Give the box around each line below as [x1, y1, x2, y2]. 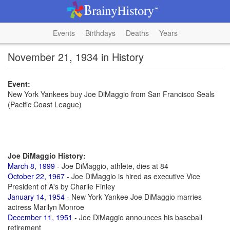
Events [52, 28, 75, 38]
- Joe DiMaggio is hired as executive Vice [65, 171, 200, 181]
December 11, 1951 [8, 212, 72, 222]
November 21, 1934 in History [8, 49, 144, 64]
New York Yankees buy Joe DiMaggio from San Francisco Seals [8, 89, 215, 99]
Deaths [125, 28, 149, 38]
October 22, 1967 [8, 171, 65, 181]
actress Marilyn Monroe [8, 202, 84, 212]
